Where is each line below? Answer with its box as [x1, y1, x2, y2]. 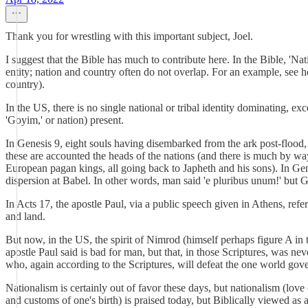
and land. [5, 210, 45, 222]
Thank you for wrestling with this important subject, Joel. [5, 30, 253, 42]
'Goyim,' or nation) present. [5, 114, 124, 126]
